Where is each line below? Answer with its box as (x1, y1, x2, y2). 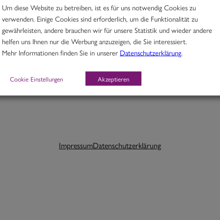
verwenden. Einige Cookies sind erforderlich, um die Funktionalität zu (2, 13, 198, 24)
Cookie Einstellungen (10, 74, 63, 83)
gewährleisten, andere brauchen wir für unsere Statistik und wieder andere (2, 24, 212, 35)
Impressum (59, 139, 93, 151)
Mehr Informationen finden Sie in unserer (2, 47, 120, 57)
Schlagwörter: (94, 46, 137, 58)
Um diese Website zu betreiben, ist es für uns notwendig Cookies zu (2, 1, 196, 12)
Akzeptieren (98, 74, 129, 83)
